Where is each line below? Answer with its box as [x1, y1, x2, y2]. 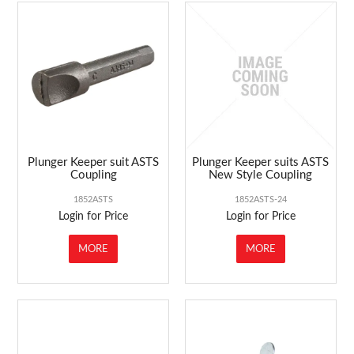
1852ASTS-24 [234, 195, 287, 204]
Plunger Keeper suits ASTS [192, 156, 330, 168]
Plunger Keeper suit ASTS [28, 156, 160, 168]
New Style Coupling [209, 168, 313, 181]
